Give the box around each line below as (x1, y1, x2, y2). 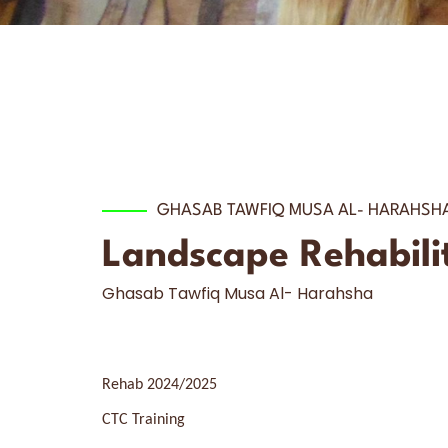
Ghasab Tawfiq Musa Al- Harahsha (102, 282, 373, 305)
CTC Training (102, 412, 189, 429)
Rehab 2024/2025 (102, 376, 221, 393)
